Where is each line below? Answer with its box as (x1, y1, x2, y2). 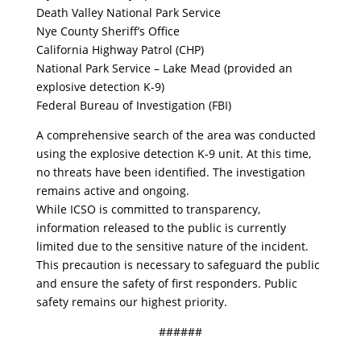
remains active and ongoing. (35, 182, 189, 198)
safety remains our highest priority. (35, 293, 227, 309)
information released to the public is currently (35, 219, 286, 235)
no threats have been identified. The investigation (35, 164, 305, 180)
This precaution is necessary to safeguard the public (35, 256, 320, 272)
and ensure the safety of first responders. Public (35, 275, 297, 291)
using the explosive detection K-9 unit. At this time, (35, 145, 311, 161)
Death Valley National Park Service (35, 4, 221, 20)
